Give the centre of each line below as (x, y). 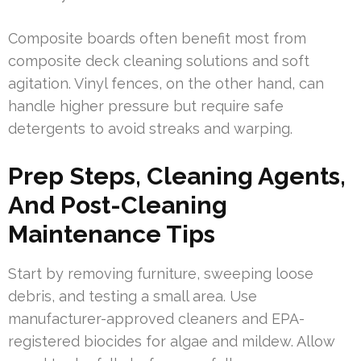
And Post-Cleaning (118, 205)
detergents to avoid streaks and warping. (150, 128)
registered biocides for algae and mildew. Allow (172, 341)
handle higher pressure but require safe (146, 106)
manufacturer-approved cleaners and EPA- (156, 318)
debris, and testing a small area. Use (133, 296)
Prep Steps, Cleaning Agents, (177, 176)
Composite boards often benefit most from (157, 38)
